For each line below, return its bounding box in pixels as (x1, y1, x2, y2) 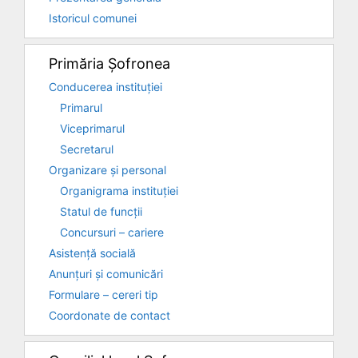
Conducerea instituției (49, 79, 162, 93)
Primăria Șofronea (49, 54, 170, 72)
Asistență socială (49, 245, 136, 260)
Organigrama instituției (60, 183, 178, 197)
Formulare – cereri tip (49, 287, 158, 301)
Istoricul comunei (49, 10, 137, 25)
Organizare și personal (49, 162, 166, 177)
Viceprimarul (60, 121, 125, 135)
